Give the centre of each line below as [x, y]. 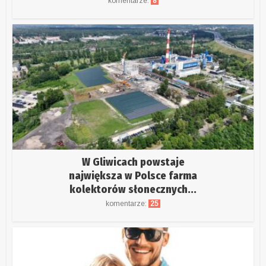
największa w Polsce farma [133, 175]
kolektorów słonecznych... [133, 189]
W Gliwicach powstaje [133, 162]
